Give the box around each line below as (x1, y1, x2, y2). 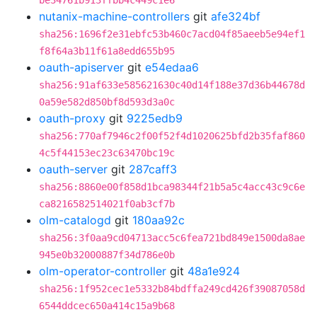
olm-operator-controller (39, 264, 166, 278)
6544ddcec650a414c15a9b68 (39, 300, 175, 311)
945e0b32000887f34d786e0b (39, 249, 175, 260)
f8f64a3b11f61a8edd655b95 (39, 45, 175, 57)
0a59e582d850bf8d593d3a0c (39, 96, 175, 108)
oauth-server (39, 162, 108, 176)
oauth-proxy (39, 111, 105, 125)
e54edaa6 (145, 60, 199, 74)
